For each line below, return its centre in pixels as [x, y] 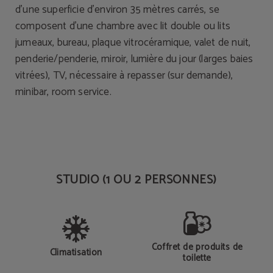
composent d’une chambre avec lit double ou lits [123, 26]
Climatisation [76, 253]
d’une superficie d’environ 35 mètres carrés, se [117, 10]
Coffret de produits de [197, 247]
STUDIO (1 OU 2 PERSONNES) [136, 180]
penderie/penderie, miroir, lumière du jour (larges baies [134, 59]
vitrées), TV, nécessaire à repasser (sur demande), [124, 76]
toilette [197, 258]
